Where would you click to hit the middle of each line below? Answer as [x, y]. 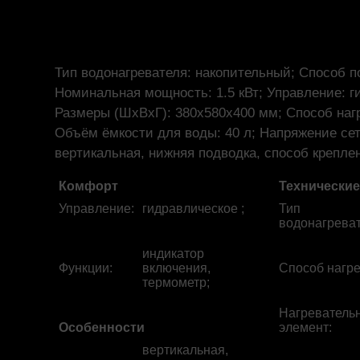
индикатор [173, 254]
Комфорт [88, 186]
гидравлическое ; [193, 209]
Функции [84, 268]
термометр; [176, 282]
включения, [176, 268]
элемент [304, 327]
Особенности [102, 327]
